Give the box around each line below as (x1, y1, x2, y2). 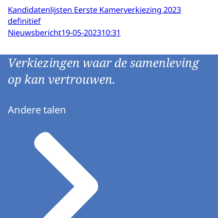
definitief (8, 15, 41, 26)
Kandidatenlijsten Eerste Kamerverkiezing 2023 (8, 4, 181, 15)
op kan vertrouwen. (8, 71, 115, 88)
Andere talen (8, 103, 66, 117)
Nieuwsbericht (8, 27, 61, 38)
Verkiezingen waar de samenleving (8, 54, 199, 71)
